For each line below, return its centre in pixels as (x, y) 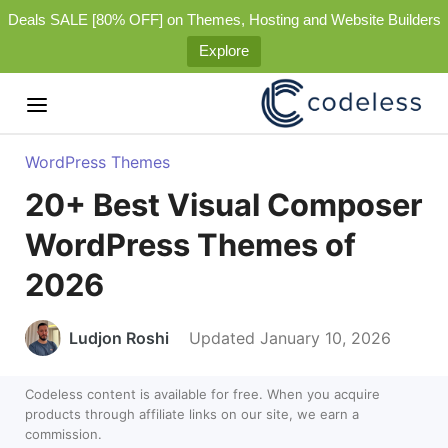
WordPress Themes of (190, 244)
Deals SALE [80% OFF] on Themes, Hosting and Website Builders (224, 19)
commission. (63, 434)
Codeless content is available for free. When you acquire (202, 394)
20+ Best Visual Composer (224, 204)
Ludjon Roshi (119, 338)
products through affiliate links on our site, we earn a (192, 414)
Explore (224, 50)
